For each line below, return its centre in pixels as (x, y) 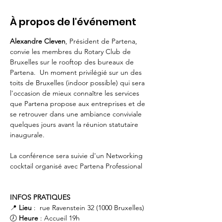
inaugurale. (27, 135)
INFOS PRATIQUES (40, 197)
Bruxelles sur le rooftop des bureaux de (73, 62)
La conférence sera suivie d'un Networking (77, 156)
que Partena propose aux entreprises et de (79, 104)
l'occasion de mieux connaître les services (76, 93)
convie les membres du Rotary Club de (71, 52)
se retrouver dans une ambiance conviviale (77, 114)
